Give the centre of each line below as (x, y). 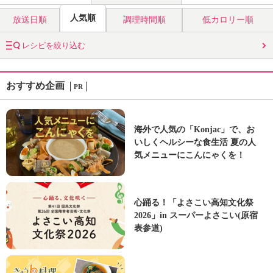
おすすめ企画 (37, 86)
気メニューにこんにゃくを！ (190, 155)
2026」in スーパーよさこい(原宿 (196, 215)
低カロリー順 (228, 20)
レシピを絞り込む (53, 45)
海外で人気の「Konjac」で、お (194, 129)
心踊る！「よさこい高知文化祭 (194, 203)
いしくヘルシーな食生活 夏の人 (195, 142)
